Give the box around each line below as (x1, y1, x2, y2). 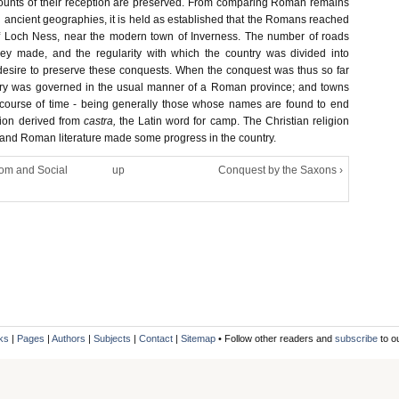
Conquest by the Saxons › (218, 164, 343, 176)
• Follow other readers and (216, 333, 335, 345)
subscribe (335, 333, 378, 345)
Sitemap (181, 333, 216, 345)
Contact (139, 333, 173, 345)
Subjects (94, 333, 131, 345)
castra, (83, 115, 116, 127)
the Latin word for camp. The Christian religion (119, 115, 350, 127)
